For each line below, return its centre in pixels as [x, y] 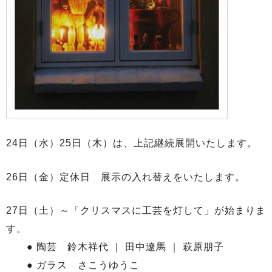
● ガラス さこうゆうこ [73, 265]
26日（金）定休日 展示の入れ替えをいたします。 [126, 177]
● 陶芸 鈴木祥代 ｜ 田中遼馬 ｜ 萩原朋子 [120, 247]
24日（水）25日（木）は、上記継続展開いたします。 [132, 143]
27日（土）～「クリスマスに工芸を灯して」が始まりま [136, 211]
